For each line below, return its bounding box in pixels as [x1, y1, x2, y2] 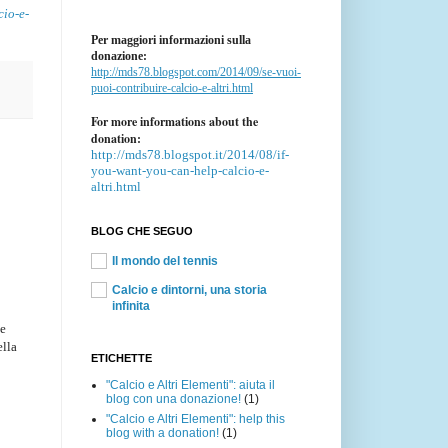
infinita [112, 298, 150, 313]
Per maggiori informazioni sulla [91, 32, 251, 47]
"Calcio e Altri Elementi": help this [106, 411, 285, 426]
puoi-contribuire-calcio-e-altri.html [91, 80, 253, 95]
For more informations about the [91, 112, 258, 130]
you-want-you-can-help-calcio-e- [91, 162, 269, 178]
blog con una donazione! [106, 391, 241, 406]
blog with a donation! [106, 425, 219, 440]
